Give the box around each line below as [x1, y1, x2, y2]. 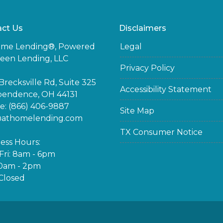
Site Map [120, 106, 154, 115]
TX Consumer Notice [120, 127, 203, 137]
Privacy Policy [120, 63, 175, 73]
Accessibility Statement [120, 85, 212, 94]
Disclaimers [119, 23, 166, 33]
